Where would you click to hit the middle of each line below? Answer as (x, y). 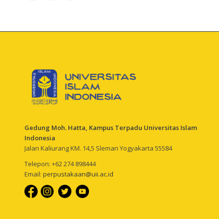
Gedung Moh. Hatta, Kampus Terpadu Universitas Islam (111, 128)
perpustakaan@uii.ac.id (78, 174)
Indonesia (40, 138)
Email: (34, 174)
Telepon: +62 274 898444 (60, 164)
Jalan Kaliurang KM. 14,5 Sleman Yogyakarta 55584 (98, 148)
